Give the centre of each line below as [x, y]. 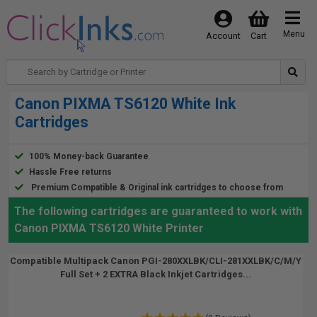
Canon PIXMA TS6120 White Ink [125, 104]
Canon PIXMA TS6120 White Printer [109, 228]
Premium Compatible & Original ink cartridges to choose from [157, 188]
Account [223, 36]
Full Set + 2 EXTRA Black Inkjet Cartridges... [156, 274]
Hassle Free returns [70, 172]
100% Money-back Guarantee [89, 156]
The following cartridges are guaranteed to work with [158, 211]
